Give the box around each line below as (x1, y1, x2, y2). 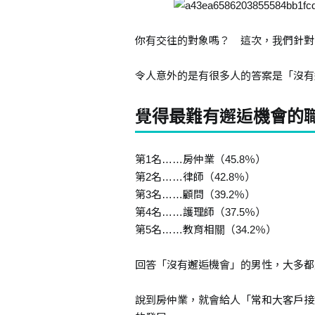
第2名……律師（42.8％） (135, 171, 255, 183)
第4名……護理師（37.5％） (135, 206, 266, 218)
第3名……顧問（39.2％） (135, 188, 255, 200)
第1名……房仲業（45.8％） (135, 153, 266, 165)
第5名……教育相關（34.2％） (135, 224, 276, 236)
